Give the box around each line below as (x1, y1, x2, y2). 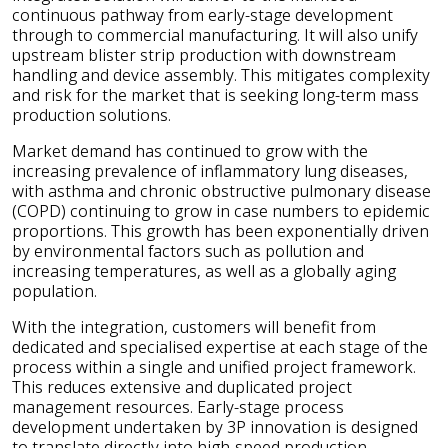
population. (12, 279, 97, 302)
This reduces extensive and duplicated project (12, 375, 352, 398)
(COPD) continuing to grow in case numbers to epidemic (12, 199, 430, 222)
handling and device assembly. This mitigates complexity (12, 63, 430, 86)
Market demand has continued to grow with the (12, 139, 368, 162)
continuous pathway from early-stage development (12, 3, 393, 26)
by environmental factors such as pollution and (12, 239, 364, 262)
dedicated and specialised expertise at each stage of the (12, 335, 428, 358)
